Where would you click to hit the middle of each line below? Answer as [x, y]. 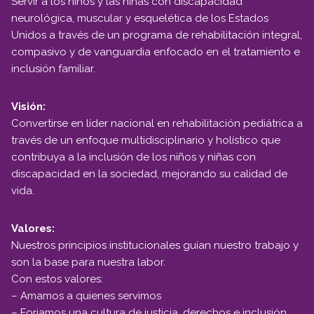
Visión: [28, 106]
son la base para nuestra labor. [88, 262]
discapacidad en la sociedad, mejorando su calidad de [149, 173]
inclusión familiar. [53, 68]
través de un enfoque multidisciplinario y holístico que [146, 140]
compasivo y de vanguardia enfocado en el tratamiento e [156, 52]
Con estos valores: [57, 279]
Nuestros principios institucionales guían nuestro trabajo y [155, 245]
